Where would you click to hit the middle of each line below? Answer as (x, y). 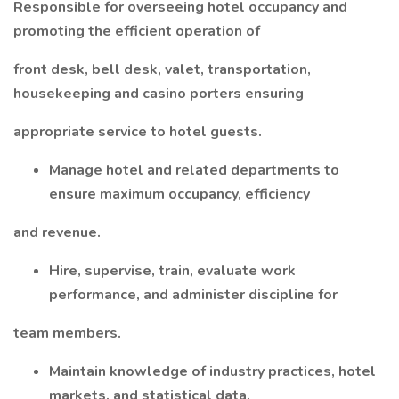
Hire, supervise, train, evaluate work (172, 271)
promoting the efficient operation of (137, 31)
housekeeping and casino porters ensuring (159, 94)
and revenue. (57, 232)
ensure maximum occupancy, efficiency (179, 194)
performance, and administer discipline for (193, 295)
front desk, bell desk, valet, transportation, (162, 69)
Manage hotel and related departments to (194, 170)
